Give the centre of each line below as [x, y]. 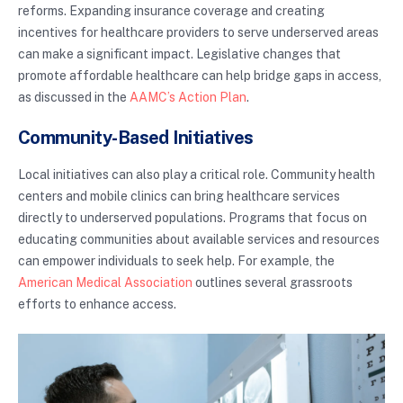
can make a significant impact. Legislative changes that [179, 54]
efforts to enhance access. [97, 304]
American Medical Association [105, 282]
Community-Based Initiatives [136, 137]
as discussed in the [74, 97]
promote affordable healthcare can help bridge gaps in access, [200, 75]
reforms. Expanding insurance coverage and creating [171, 10]
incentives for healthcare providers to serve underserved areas [198, 32]
